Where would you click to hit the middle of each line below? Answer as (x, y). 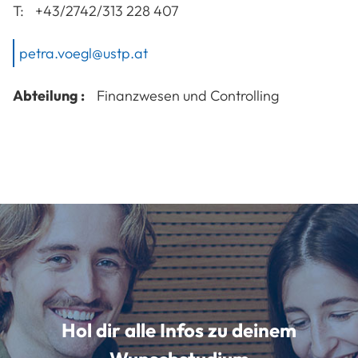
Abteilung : (49, 95)
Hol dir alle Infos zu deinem (179, 330)
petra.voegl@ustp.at (84, 53)
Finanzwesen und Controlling (188, 95)
